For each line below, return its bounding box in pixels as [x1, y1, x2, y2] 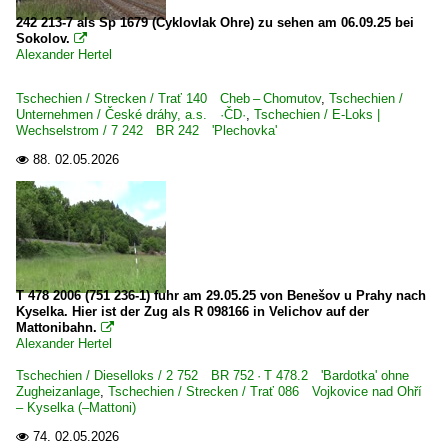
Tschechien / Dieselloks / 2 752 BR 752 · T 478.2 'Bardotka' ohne [16, 368, 409, 383]
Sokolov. [16, 31, 70, 46]
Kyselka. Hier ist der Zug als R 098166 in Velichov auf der [16, 304, 369, 319]
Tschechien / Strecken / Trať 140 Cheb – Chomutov [16, 91, 321, 106]
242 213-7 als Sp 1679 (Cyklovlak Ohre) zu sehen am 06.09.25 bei [16, 15, 414, 30]
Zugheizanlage [16, 384, 100, 399]
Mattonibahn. [16, 320, 97, 335]
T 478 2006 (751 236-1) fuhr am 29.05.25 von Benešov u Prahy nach [16, 288, 426, 303]
